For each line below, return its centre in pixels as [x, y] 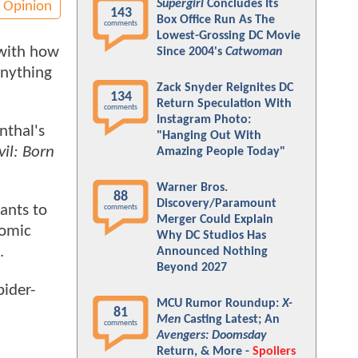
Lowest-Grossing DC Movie [229, 36]
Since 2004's [191, 52]
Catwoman [254, 52]
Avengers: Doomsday [212, 336]
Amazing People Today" [221, 152]
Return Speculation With [224, 104]
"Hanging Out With [209, 136]
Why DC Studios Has [211, 236]
